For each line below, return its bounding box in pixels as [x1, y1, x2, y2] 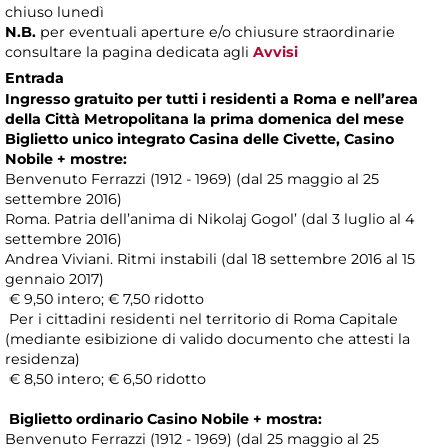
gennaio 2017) [5, 270, 104, 289]
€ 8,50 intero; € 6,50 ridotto [5, 370, 206, 389]
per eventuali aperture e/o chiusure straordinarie [40, 23, 395, 42]
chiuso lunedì [5, 3, 104, 22]
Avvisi [253, 43, 298, 62]
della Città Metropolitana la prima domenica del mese [5, 110, 404, 129]
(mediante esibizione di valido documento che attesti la [5, 330, 410, 349]
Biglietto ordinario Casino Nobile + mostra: [9, 410, 322, 429]
